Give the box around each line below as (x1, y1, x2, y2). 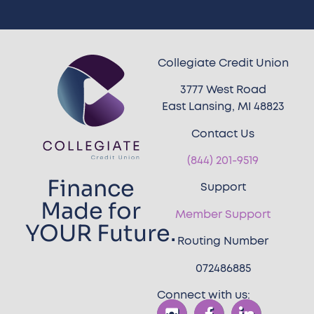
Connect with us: (157, 289, 250, 301)
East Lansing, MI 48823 (161, 101, 285, 113)
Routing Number (177, 235, 269, 247)
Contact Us (191, 128, 255, 139)
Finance (47, 175, 135, 203)
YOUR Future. (25, 219, 176, 248)
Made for (41, 197, 142, 226)
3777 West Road (179, 84, 266, 96)
